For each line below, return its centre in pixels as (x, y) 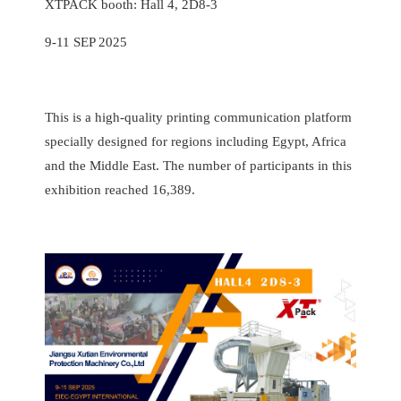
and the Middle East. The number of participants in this (198, 166)
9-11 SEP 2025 (86, 43)
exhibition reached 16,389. (120, 190)
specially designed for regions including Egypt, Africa (196, 142)
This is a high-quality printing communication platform (198, 118)
